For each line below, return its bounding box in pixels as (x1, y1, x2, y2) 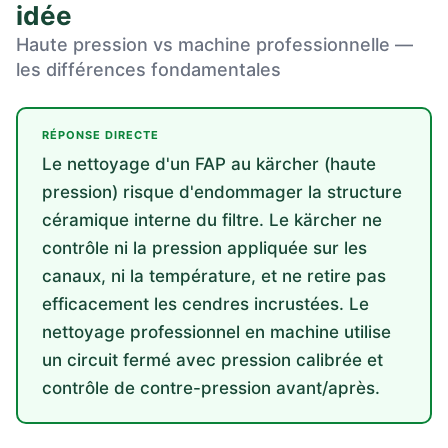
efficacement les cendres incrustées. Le (42, 294, 369, 314)
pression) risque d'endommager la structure (42, 182, 402, 202)
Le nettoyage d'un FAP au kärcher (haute (42, 154, 376, 174)
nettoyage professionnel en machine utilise (42, 322, 391, 342)
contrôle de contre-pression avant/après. (42, 378, 380, 398)
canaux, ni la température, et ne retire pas (42, 266, 386, 286)
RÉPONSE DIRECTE (42, 128, 159, 142)
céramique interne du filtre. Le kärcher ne (42, 210, 382, 230)
